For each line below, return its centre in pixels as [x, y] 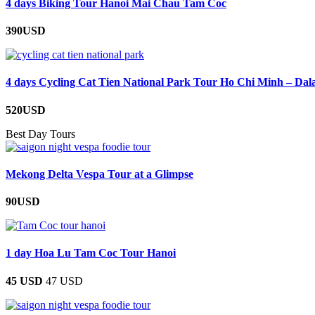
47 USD [64, 281]
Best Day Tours [40, 134]
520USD [26, 110]
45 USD [24, 281]
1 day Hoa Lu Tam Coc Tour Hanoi [91, 253]
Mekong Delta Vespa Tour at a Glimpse [99, 174]
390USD [26, 31]
